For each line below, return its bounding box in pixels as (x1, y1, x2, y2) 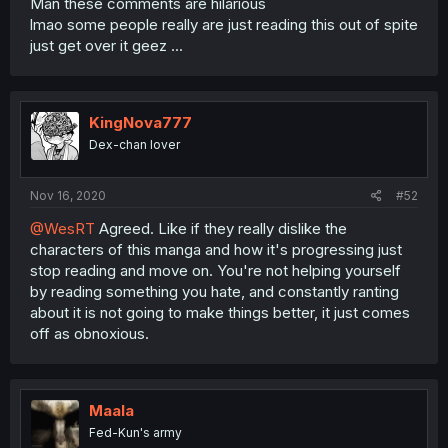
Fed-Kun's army (89, 425, 182, 440)
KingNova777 (89, 112, 192, 132)
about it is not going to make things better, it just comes (30, 303, 410, 322)
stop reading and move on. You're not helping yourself (30, 261, 401, 280)
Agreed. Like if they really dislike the (95, 219, 347, 238)
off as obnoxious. (30, 324, 149, 343)
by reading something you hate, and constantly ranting (30, 282, 399, 301)
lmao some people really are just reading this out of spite (30, 14, 418, 34)
